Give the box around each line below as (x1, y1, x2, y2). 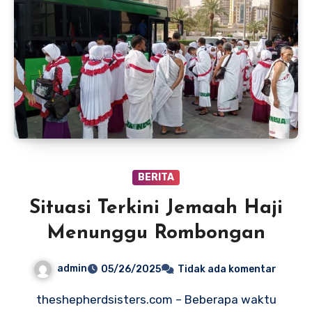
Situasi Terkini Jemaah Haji (29, 198, 283, 219)
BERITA (138, 171, 174, 184)
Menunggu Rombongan (47, 224, 265, 244)
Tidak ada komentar (177, 263, 276, 275)
